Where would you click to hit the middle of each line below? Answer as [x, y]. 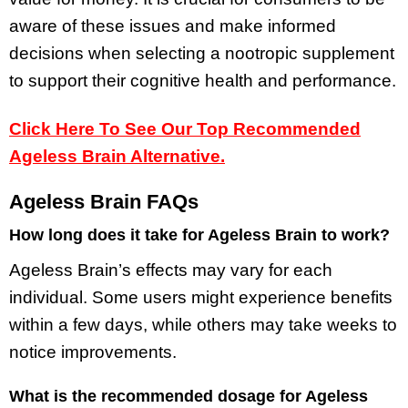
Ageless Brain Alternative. [117, 156]
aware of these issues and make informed [173, 25]
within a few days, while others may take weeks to [203, 324]
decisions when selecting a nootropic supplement [202, 53]
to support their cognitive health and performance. [203, 80]
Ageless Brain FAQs [104, 202]
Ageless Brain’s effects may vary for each [171, 270]
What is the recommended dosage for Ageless [189, 396]
